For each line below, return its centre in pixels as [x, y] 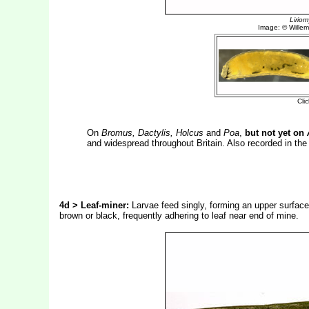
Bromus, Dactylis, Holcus [152, 133]
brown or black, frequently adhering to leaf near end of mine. [179, 216]
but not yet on [276, 133]
